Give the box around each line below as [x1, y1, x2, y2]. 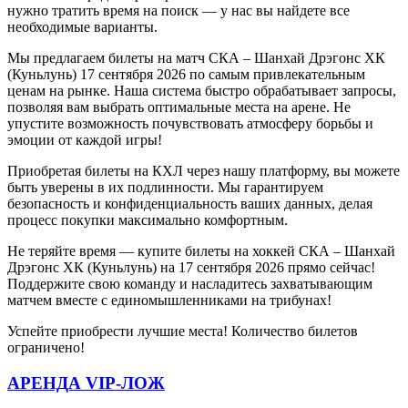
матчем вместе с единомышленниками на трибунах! [7, 292, 331, 309]
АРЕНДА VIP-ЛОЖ [7, 372, 165, 393]
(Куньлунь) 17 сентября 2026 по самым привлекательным [7, 66, 365, 83]
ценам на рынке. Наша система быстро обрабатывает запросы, [7, 83, 396, 99]
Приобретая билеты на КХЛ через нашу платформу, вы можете [7, 163, 400, 179]
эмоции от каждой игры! [7, 132, 162, 148]
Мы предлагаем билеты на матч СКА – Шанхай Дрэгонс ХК [7, 50, 385, 66]
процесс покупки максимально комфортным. [7, 212, 288, 229]
